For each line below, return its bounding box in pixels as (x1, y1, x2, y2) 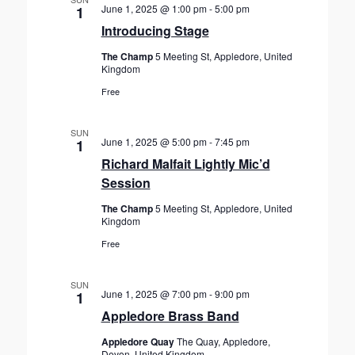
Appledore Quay (101, 334, 177, 349)
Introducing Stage (101, 21, 209, 40)
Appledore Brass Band (101, 307, 239, 325)
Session (101, 174, 151, 192)
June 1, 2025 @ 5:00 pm (101, 135, 207, 148)
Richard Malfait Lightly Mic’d (101, 155, 270, 173)
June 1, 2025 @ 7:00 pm (101, 287, 207, 300)
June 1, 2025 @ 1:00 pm (101, 2, 207, 15)
